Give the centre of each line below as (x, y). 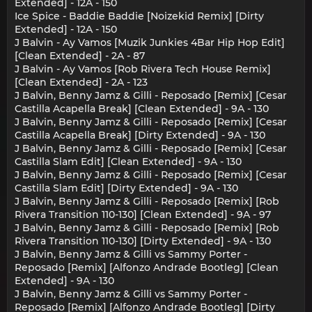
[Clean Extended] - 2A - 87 (80, 56)
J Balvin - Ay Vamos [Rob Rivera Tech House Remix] (143, 69)
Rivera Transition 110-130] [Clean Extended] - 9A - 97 (143, 215)
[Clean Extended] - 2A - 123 (81, 83)
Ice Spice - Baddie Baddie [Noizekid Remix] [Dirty (139, 16)
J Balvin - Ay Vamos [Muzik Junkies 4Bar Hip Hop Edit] (150, 43)
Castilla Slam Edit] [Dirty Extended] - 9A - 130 (126, 188)
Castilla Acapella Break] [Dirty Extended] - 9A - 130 (140, 135)
